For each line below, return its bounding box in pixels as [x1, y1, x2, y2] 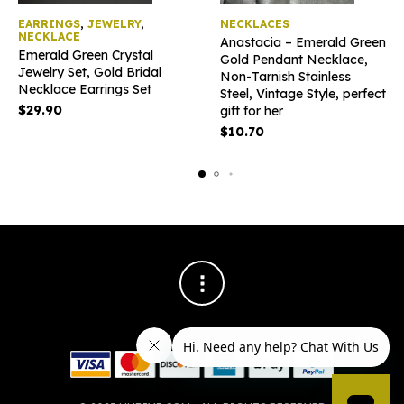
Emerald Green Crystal [18, 46, 153, 63]
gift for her [220, 102, 283, 119]
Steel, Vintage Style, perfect [220, 85, 386, 102]
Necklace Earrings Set [18, 80, 151, 97]
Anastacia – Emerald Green [220, 33, 386, 50]
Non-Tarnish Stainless [220, 68, 351, 85]
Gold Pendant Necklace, [220, 50, 368, 68]
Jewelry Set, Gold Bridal [18, 63, 161, 80]
